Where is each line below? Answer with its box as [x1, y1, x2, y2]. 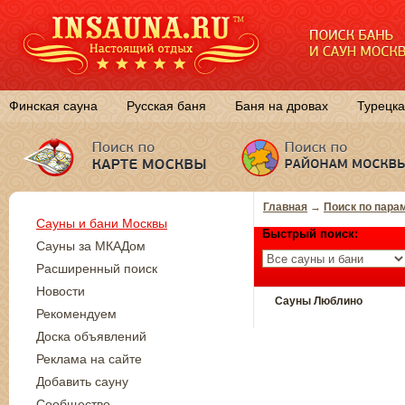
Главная [263, 201, 307, 213]
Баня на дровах [235, 99, 328, 113]
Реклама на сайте [36, 352, 142, 366]
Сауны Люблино [275, 295, 363, 308]
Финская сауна [9, 99, 98, 113]
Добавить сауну [36, 374, 128, 389]
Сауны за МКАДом [36, 239, 146, 253]
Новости [36, 284, 85, 298]
